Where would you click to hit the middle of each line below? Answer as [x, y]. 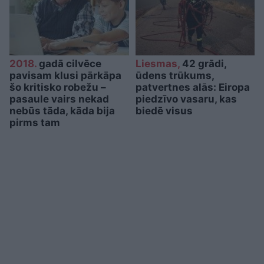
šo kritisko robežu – [58, 87]
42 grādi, [203, 63]
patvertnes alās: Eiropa [192, 87]
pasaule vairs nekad [59, 99]
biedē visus [164, 110]
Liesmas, [157, 63]
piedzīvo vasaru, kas [186, 99]
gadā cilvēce [69, 63]
